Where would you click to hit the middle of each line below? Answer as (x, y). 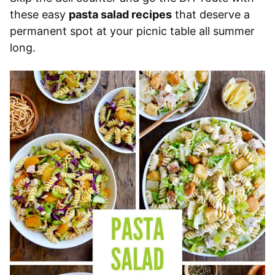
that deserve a (211, 15)
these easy (39, 15)
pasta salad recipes (120, 15)
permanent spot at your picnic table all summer (132, 31)
